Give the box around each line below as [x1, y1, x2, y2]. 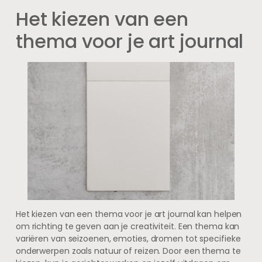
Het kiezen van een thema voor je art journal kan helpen [15, 208, 242, 220]
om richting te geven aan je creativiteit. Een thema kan [15, 220, 240, 233]
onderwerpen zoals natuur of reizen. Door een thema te [15, 245, 241, 257]
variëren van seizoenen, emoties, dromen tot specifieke [15, 233, 241, 245]
